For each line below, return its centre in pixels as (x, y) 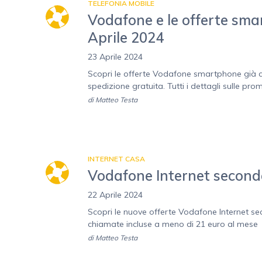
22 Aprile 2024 (115, 195)
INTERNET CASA (116, 159)
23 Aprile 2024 (115, 57)
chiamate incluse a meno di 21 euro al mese (173, 224)
